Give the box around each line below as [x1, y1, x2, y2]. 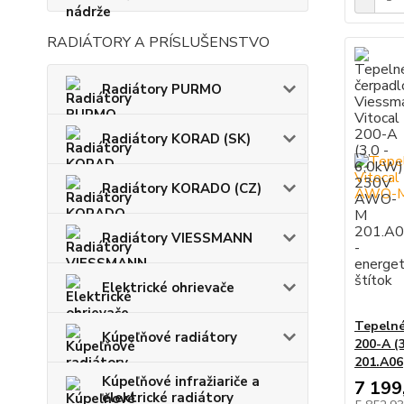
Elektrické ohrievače [102, 278, 234, 297]
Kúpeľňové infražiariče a [102, 372, 260, 390]
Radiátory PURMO [102, 79, 222, 98]
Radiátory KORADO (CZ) [102, 179, 262, 197]
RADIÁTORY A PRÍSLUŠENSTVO [47, 32, 270, 52]
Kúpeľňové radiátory [102, 327, 237, 346]
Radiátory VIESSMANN [102, 228, 252, 247]
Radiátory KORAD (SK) [102, 129, 251, 148]
